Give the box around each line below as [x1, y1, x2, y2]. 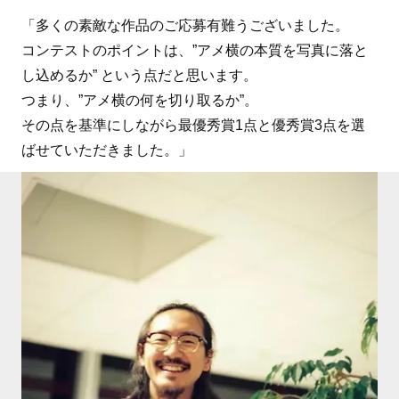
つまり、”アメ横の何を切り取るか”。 [20, 93, 258, 109]
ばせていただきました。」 [20, 142, 192, 159]
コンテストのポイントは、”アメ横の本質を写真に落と [20, 43, 368, 59]
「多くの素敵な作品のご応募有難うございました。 [20, 18, 349, 34]
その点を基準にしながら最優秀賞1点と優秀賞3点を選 [20, 118, 365, 134]
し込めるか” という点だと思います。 [20, 68, 257, 84]
